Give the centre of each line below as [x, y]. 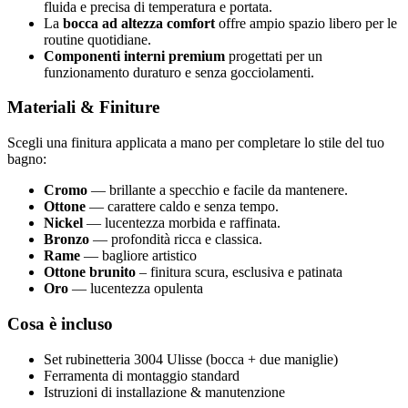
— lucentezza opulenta [136, 289]
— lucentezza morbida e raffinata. [182, 223]
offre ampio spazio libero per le [306, 23]
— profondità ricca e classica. [176, 240]
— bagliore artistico [138, 256]
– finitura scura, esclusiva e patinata [239, 272]
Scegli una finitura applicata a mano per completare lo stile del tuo [196, 143]
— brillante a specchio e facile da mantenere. [218, 190]
